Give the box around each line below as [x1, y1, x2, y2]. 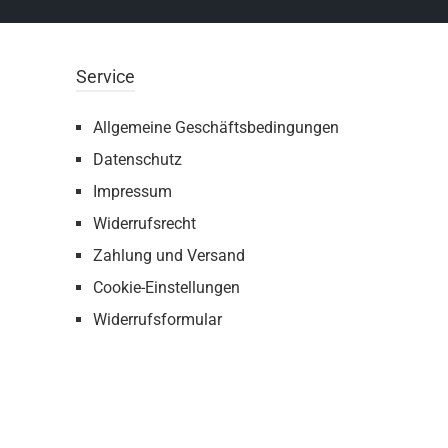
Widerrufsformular [93, 310, 222, 329]
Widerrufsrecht [93, 214, 196, 233]
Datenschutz [93, 150, 182, 169]
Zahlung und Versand [93, 246, 245, 265]
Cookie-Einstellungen [93, 278, 240, 297]
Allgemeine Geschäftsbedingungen [93, 118, 339, 137]
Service [76, 66, 135, 87]
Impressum [93, 182, 172, 201]
